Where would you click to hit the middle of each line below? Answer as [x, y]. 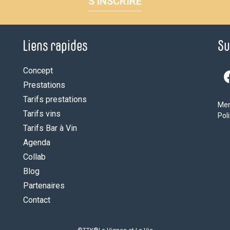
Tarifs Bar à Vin [50, 128]
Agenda [36, 143]
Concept [38, 71]
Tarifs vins [42, 114]
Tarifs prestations [55, 100]
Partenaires [44, 186]
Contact [36, 200]
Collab [34, 157]
